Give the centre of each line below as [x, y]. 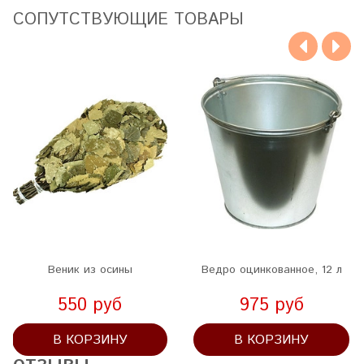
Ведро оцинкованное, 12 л [271, 270]
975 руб [271, 306]
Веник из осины [90, 270]
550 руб [90, 306]
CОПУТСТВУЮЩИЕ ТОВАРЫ [128, 19]
